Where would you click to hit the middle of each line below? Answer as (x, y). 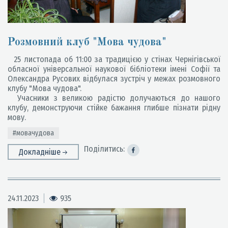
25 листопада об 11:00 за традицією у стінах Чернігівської (114, 59)
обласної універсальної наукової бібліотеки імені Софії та (114, 69)
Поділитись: (104, 149)
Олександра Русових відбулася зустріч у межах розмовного (114, 79)
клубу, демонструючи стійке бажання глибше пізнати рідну (114, 108)
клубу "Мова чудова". (45, 88)
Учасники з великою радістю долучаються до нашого (114, 98)
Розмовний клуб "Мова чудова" (87, 42)
